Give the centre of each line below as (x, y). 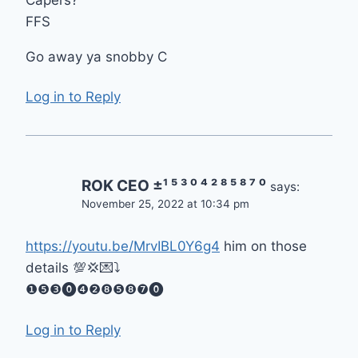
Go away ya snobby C (96, 56)
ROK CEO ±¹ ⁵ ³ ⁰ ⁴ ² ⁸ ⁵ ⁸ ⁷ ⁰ (174, 186)
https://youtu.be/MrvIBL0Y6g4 (123, 247)
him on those (263, 247)
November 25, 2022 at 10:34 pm (165, 204)
